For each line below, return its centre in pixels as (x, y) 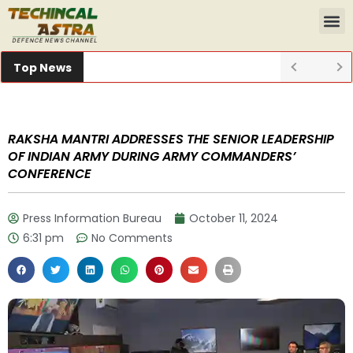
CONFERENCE (50, 173)
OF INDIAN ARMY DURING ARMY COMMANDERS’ (152, 156)
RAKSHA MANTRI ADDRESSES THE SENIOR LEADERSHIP (171, 139)
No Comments (132, 238)
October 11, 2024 (234, 218)
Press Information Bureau (92, 218)
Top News (43, 67)
